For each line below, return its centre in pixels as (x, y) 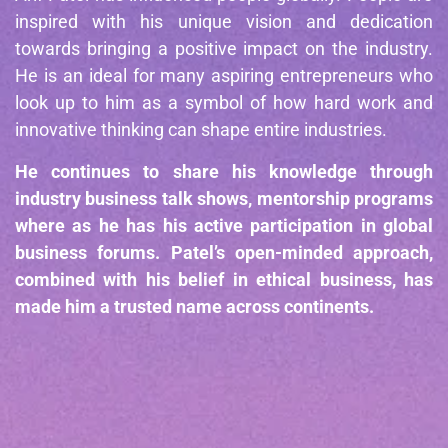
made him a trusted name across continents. (194, 306)
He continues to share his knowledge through (224, 171)
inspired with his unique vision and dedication (224, 21)
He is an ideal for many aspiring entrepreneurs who (224, 75)
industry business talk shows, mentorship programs (224, 198)
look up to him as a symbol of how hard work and (224, 102)
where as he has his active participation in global (224, 225)
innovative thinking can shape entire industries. (201, 129)
